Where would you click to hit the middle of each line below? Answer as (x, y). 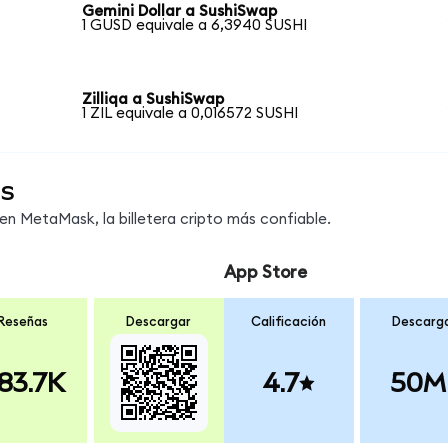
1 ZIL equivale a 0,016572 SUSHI (190, 113)
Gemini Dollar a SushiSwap (180, 12)
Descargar (159, 321)
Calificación (289, 321)
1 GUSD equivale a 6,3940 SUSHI (195, 26)
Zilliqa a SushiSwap (153, 99)
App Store (265, 273)
